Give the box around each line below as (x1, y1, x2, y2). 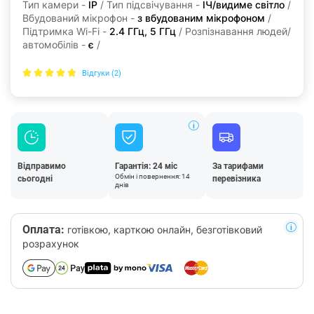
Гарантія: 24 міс (115, 161, 178, 171)
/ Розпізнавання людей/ (176, 25, 291, 37)
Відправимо (18, 161, 66, 171)
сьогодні (18, 174, 53, 184)
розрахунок (22, 238, 79, 250)
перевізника (212, 174, 261, 184)
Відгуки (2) (82, 69, 121, 78)
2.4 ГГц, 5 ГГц (109, 25, 176, 37)
